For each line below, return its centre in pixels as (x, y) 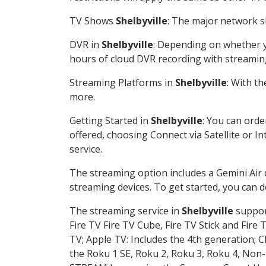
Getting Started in (110, 120)
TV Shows (93, 20)
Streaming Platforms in (122, 82)
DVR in (85, 44)
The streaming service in (126, 210)
